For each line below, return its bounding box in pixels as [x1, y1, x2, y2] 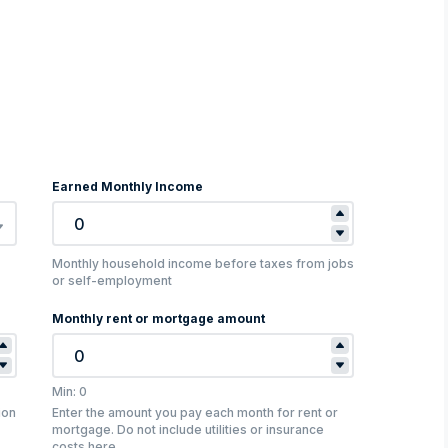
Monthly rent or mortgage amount [51, 311, 265, 327]
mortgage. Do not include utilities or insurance [51, 422, 324, 438]
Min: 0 [51, 384, 87, 400]
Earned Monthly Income [51, 179, 203, 195]
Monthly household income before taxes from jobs [51, 256, 354, 272]
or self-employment [51, 273, 172, 289]
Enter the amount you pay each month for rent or [51, 405, 338, 421]
